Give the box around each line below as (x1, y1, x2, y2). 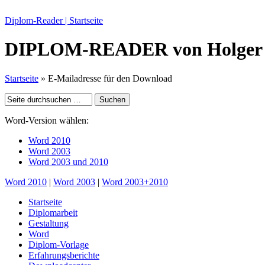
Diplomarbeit (28, 207, 77, 218)
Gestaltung (28, 218, 69, 228)
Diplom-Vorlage (28, 239, 89, 250)
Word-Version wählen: (5, 115, 89, 125)
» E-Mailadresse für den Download (38, 73, 172, 83)
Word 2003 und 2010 (28, 156, 108, 167)
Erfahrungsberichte (28, 250, 99, 260)
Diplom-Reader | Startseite (5, 15, 103, 25)
